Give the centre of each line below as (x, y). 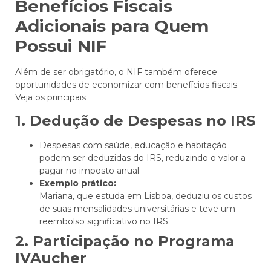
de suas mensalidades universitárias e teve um (137, 209)
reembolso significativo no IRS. (105, 221)
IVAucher (51, 258)
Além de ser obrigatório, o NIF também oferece (116, 72)
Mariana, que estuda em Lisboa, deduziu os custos (145, 196)
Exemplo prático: (78, 183)
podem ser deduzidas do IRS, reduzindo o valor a (142, 158)
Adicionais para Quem (112, 26)
